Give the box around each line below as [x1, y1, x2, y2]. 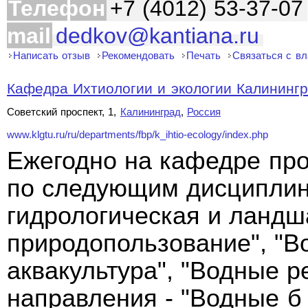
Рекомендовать [102, 49, 175, 61]
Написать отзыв [13, 49, 91, 61]
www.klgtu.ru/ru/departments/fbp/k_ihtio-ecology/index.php [7, 129, 268, 140]
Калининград [120, 106, 181, 118]
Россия [186, 106, 221, 118]
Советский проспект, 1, [7, 106, 120, 118]
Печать [186, 49, 221, 61]
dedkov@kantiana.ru [56, 23, 259, 48]
